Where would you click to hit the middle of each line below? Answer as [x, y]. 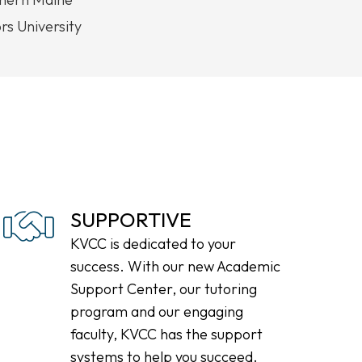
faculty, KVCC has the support [167, 334]
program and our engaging [157, 311]
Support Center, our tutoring [164, 289]
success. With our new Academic [176, 266]
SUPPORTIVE [131, 220]
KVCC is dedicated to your [154, 244]
